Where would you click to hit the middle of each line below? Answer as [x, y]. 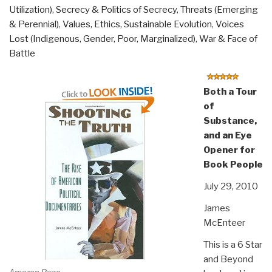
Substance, [230, 121]
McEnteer [224, 223]
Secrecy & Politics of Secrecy [116, 9]
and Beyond [228, 259]
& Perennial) [34, 24]
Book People [233, 164]
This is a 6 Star [233, 244]
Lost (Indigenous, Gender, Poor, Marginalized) [102, 39]
